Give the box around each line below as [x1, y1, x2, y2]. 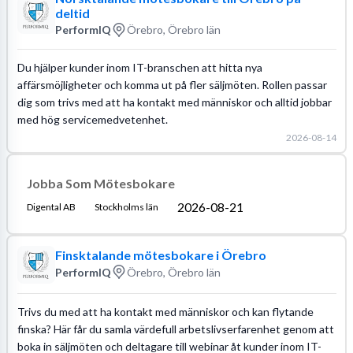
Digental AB [26, 200, 76, 213]
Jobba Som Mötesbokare [26, 175, 175, 191]
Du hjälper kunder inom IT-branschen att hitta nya [17, 60, 262, 74]
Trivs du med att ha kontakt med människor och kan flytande [17, 304, 314, 318]
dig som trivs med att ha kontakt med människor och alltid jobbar [17, 95, 332, 109]
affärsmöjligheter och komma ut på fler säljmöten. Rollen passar [17, 77, 327, 91]
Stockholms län [94, 200, 158, 213]
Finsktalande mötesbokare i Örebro [54, 247, 266, 262]
